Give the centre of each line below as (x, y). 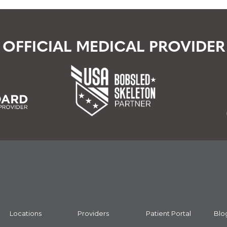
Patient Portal (168, 214)
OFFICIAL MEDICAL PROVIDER (113, 48)
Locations (26, 214)
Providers (93, 214)
